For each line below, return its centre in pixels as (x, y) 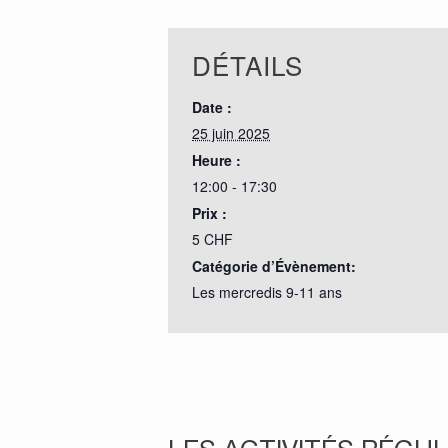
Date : (212, 107)
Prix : (209, 213)
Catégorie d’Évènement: (274, 266)
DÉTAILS (247, 64)
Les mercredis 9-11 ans (267, 292)
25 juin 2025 (231, 133)
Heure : (216, 160)
